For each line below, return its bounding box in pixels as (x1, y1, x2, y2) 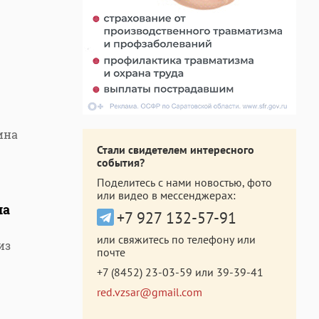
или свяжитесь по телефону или (97, 232, 256, 246)
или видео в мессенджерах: (97, 188, 236, 202)
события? (97, 155, 145, 169)
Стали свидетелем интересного (97, 142, 254, 157)
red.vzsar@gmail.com (97, 285, 202, 299)
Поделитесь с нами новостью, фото (97, 175, 272, 189)
